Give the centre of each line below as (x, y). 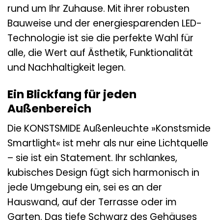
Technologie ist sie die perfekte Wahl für (100, 38)
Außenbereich (49, 108)
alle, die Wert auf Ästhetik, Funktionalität (100, 53)
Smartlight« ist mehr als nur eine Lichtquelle (108, 143)
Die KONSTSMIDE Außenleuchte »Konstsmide (109, 129)
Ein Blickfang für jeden (72, 94)
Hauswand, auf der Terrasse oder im (92, 202)
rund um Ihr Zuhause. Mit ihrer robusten (98, 8)
